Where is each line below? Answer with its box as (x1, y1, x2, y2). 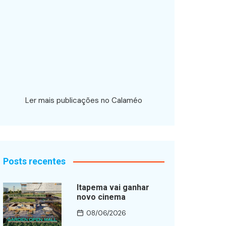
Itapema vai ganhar (76, 183, 149, 192)
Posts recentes (3, 156, 66, 166)
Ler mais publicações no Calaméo (25, 95, 142, 105)
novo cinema (76, 192, 126, 202)
